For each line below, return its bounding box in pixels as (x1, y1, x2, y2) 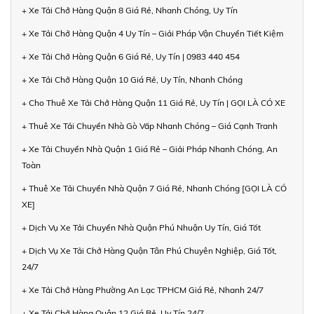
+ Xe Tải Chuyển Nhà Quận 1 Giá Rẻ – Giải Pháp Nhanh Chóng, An (22, 144, 278, 155)
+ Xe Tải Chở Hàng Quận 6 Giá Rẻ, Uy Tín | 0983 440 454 (22, 51, 240, 62)
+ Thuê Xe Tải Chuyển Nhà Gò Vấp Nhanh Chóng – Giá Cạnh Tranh (22, 121, 278, 132)
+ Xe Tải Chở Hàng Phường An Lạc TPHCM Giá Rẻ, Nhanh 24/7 (22, 285, 264, 296)
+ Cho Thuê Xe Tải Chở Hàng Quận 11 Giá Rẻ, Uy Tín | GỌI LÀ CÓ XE (22, 97, 285, 109)
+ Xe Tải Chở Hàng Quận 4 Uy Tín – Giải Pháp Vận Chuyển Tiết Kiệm (22, 28, 284, 39)
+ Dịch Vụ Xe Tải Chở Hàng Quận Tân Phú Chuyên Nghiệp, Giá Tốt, (22, 245, 277, 257)
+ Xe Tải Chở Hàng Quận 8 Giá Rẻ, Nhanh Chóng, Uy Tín (22, 5, 238, 16)
